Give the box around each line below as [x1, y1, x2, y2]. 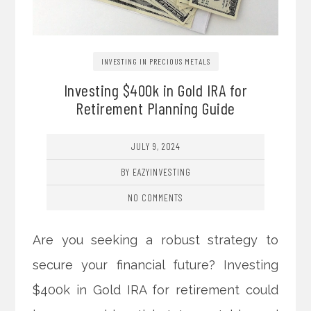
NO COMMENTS [128, 192, 183, 204]
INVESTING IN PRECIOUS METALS [101, 56, 210, 67]
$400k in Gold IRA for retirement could [33, 283, 278, 298]
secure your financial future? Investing [33, 258, 278, 273]
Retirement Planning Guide [76, 98, 235, 119]
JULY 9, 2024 [131, 140, 180, 153]
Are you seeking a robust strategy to [33, 233, 278, 248]
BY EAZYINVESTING [120, 166, 191, 178]
